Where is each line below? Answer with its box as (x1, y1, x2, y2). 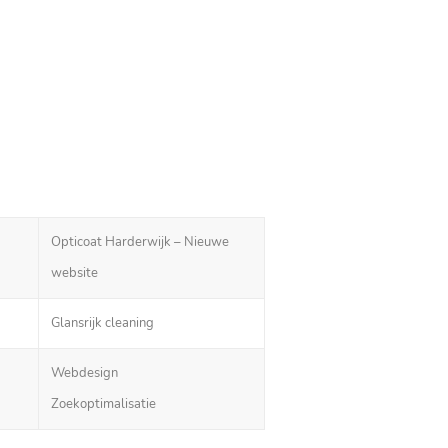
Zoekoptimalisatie (51, 395, 157, 413)
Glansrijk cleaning (51, 314, 155, 332)
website (51, 264, 99, 282)
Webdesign (51, 364, 119, 382)
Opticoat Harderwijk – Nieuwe (51, 233, 230, 251)
